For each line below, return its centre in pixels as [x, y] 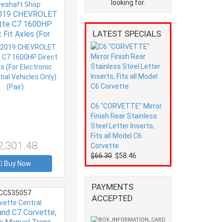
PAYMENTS [112, 187]
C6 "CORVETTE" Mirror [126, 106]
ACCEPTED [112, 198]
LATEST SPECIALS [127, 33]
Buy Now [18, 163]
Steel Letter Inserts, [123, 126]
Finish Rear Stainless [124, 116]
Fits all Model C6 [116, 136]
